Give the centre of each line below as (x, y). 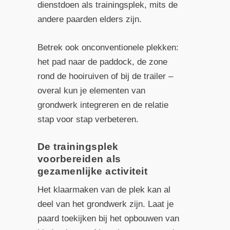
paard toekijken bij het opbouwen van (108, 219)
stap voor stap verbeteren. (88, 119)
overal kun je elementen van (91, 90)
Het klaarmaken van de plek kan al (104, 190)
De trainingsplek (78, 147)
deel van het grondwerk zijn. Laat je (105, 204)
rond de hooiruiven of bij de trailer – (105, 76)
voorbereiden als (79, 159)
